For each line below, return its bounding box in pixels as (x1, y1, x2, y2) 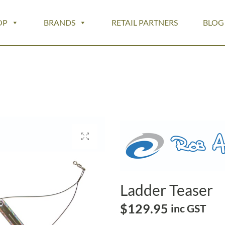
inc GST (171, 202, 206, 215)
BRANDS (44, 18, 75, 27)
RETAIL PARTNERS (111, 18, 178, 27)
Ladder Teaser (120, 181, 213, 199)
